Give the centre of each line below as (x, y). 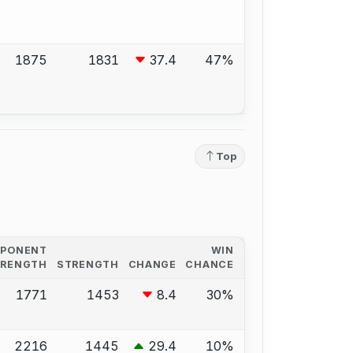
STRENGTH (88, 264)
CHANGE (152, 264)
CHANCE (210, 264)
